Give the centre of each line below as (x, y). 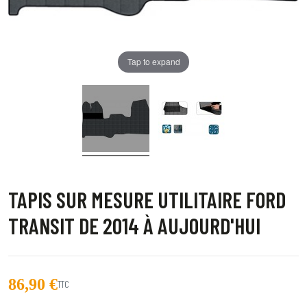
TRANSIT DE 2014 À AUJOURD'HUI (134, 225)
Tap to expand (153, 62)
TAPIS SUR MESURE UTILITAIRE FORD (147, 199)
